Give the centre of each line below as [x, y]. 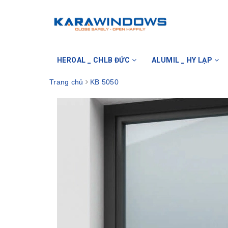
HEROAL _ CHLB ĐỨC [94, 60]
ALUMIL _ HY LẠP [183, 60]
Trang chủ [66, 82]
